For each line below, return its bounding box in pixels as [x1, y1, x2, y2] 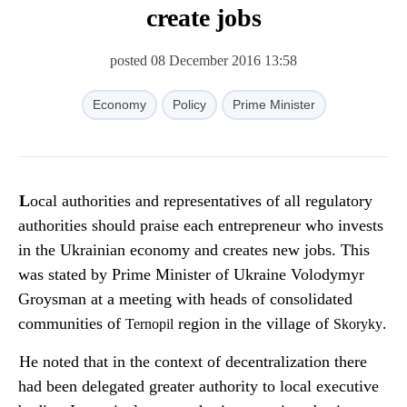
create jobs [145, 4, 262, 32]
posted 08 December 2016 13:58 [110, 53, 297, 68]
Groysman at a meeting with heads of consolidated [18, 290, 352, 308]
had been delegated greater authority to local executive [18, 377, 379, 395]
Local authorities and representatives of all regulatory [19, 192, 30, 210]
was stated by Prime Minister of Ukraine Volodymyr [18, 265, 364, 283]
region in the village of [174, 314, 333, 333]
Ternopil [125, 316, 174, 332]
